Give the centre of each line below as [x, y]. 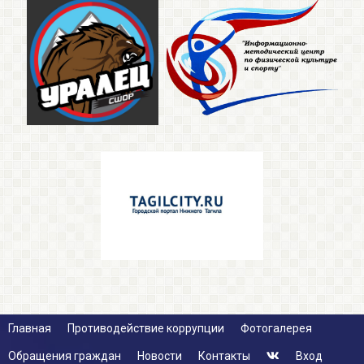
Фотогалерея [276, 328]
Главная [30, 328]
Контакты [224, 356]
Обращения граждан [65, 356]
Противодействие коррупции [146, 328]
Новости [160, 356]
